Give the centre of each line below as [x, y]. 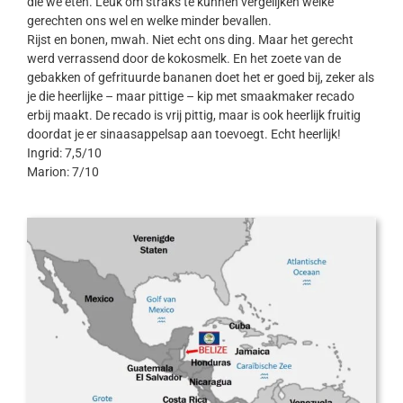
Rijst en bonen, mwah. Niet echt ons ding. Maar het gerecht [190, 40]
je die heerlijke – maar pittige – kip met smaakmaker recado [190, 97]
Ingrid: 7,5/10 [64, 153]
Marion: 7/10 [63, 172]
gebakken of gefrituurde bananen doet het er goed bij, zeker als [200, 78]
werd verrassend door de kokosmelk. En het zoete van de [184, 59]
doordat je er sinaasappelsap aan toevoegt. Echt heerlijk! [184, 134]
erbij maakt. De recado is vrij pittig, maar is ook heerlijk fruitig [193, 116]
